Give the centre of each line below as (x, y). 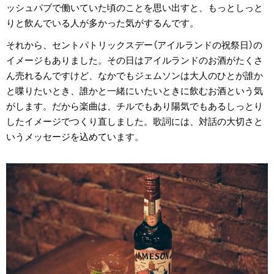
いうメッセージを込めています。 (75, 137)
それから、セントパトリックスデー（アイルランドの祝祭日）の (134, 45)
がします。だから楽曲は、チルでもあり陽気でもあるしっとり (135, 106)
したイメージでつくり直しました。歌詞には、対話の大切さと (135, 121)
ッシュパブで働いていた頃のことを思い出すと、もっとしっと (135, 8)
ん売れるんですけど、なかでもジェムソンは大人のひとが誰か (135, 76)
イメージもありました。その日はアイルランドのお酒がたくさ (135, 60)
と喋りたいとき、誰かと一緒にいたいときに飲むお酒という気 (135, 91)
